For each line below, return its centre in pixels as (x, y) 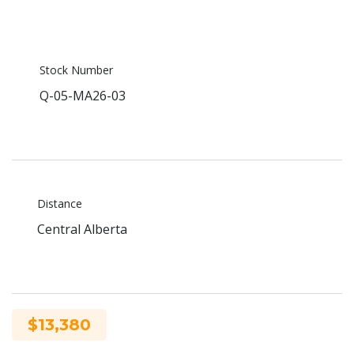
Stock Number (76, 70)
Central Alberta (82, 229)
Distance (60, 203)
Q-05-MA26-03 (83, 95)
